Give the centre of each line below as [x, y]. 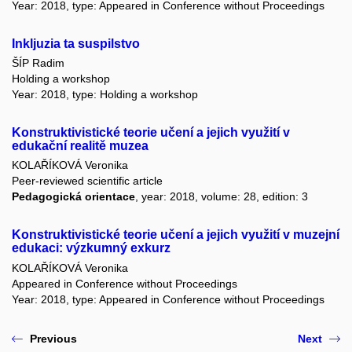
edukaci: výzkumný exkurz [91, 248]
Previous [53, 338]
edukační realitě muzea [80, 145]
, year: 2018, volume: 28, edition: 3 [222, 197]
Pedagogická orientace [73, 197]
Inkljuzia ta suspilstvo [76, 43]
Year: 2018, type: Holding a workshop [105, 94]
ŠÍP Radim [38, 62]
